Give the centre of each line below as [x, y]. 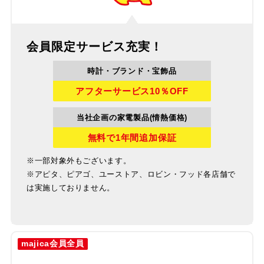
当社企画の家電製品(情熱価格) [132, 117]
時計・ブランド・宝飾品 [132, 71]
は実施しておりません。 [71, 187]
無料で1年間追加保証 [132, 137]
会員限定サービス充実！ [95, 46]
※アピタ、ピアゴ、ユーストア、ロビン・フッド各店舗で [131, 174]
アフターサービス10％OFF [132, 91]
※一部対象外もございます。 [79, 160]
